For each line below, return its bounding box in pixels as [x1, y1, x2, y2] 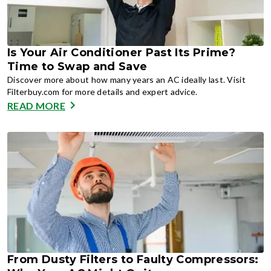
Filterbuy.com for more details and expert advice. [7, 87, 198, 97]
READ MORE [7, 99, 65, 111]
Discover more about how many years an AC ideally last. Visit [7, 74, 246, 85]
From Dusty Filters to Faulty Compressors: [7, 253, 259, 266]
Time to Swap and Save [7, 60, 148, 73]
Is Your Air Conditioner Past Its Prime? [7, 46, 236, 59]
